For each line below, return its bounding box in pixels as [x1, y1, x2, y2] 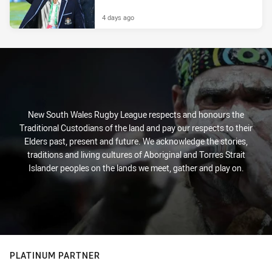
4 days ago [102, 13, 134, 22]
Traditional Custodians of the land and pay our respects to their [19, 122, 253, 134]
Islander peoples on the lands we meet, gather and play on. [28, 162, 244, 174]
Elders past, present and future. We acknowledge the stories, [24, 135, 248, 148]
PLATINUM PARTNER [10, 250, 100, 262]
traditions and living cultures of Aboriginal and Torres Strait [27, 149, 245, 161]
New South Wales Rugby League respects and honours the [28, 109, 244, 121]
